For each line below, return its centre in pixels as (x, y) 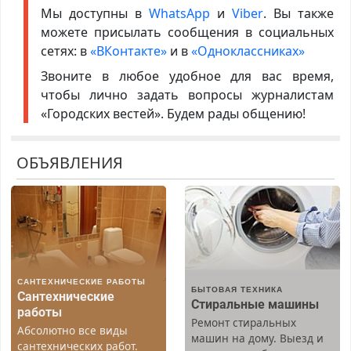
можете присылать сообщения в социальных (187, 33)
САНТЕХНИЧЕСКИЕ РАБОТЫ (81, 281)
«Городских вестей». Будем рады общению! (173, 114)
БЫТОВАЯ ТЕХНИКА (237, 289)
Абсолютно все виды (72, 331)
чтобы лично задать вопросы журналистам (187, 95)
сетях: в (65, 51)
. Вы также (299, 14)
